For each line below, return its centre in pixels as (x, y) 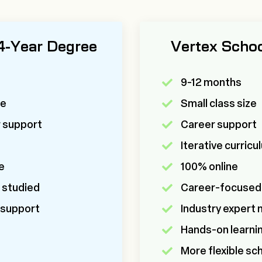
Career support (219, 125)
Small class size (219, 104)
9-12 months (211, 83)
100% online (209, 167)
